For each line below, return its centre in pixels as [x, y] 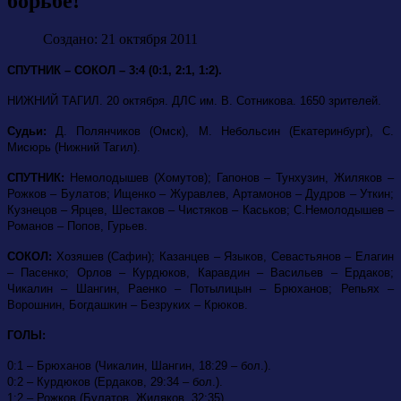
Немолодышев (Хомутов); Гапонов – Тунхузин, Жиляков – [229, 177]
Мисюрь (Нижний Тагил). [74, 147]
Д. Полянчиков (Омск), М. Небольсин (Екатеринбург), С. [220, 131]
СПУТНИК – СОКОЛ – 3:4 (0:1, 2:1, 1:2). [115, 70]
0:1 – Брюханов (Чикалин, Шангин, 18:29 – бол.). [139, 365]
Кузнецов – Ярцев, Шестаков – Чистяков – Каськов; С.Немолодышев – [200, 209]
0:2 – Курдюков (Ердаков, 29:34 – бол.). [115, 381]
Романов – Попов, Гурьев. [77, 226]
